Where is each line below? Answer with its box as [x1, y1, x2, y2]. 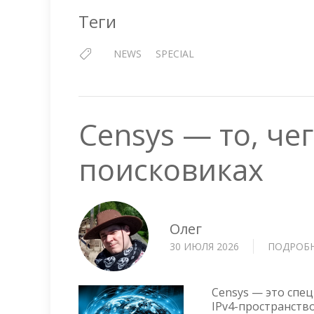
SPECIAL [156, 47, 194, 60]
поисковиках [78, 149, 264, 189]
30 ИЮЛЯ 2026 [170, 239, 239, 253]
